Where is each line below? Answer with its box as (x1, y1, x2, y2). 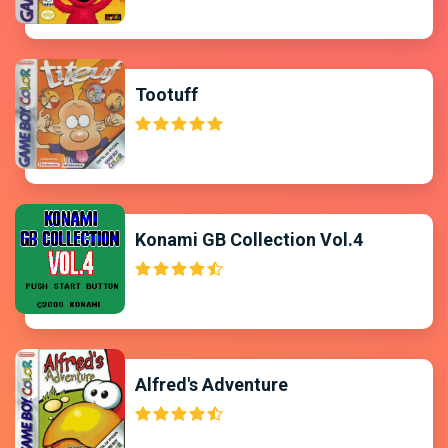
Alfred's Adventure (135, 373, 288, 395)
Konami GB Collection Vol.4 (135, 228, 363, 250)
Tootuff (135, 83, 198, 105)
